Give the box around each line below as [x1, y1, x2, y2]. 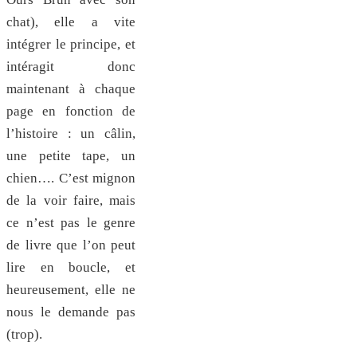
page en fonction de [6, 104, 135, 120]
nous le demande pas [6, 304, 135, 320]
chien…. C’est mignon [6, 171, 135, 186]
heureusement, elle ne [6, 282, 135, 298]
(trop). [6, 327, 42, 343]
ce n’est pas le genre [6, 215, 135, 231]
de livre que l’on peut [6, 237, 135, 253]
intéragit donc [6, 59, 135, 75]
